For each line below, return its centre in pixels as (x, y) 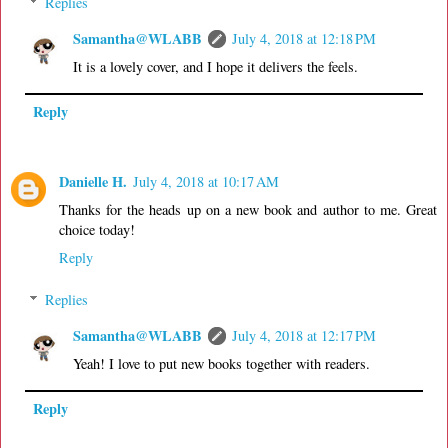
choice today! (97, 230)
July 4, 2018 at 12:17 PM (304, 336)
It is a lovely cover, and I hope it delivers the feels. (216, 67)
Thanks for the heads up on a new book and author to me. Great (248, 210)
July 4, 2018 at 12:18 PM (304, 39)
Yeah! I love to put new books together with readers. (222, 364)
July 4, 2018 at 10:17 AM (206, 182)
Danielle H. (93, 182)
